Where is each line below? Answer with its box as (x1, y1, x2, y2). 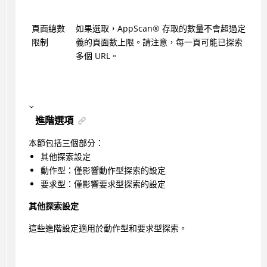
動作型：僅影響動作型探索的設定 (40, 164, 166, 176)
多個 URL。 (75, 50, 119, 62)
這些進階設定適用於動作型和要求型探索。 (28, 222, 187, 234)
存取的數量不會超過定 (159, 23, 246, 35)
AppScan (117, 23, 153, 35)
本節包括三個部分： (28, 136, 104, 148)
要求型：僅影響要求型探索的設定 (40, 178, 166, 190)
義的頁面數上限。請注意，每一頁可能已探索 (75, 36, 243, 48)
